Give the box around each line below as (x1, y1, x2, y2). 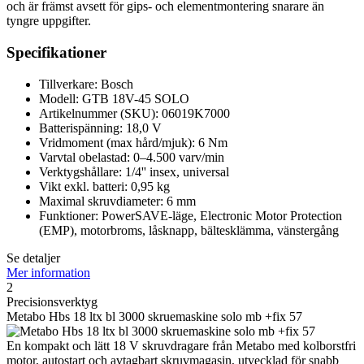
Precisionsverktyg (6, 294, 97, 309)
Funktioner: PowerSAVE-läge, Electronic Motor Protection (39, 208, 342, 223)
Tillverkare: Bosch (39, 76, 133, 91)
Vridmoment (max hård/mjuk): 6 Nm (39, 135, 227, 149)
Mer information (6, 265, 90, 279)
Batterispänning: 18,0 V (39, 120, 162, 135)
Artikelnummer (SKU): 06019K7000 (39, 106, 230, 120)
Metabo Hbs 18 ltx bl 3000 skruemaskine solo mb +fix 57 (6, 309, 302, 323)
